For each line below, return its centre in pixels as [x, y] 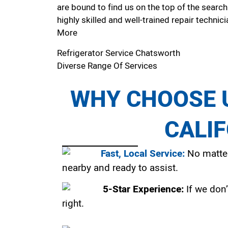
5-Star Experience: [143, 190]
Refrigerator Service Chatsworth [120, 53]
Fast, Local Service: [143, 154]
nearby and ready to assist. [120, 168]
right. [73, 204]
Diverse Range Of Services [107, 66]
